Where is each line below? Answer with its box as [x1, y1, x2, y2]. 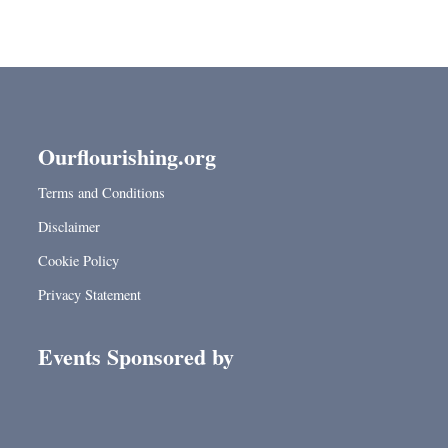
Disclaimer [37, 217, 100, 236]
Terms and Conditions [37, 183, 165, 202]
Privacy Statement [37, 285, 141, 304]
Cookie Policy [37, 251, 119, 270]
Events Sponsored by [37, 340, 234, 373]
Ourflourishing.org [37, 140, 216, 173]
